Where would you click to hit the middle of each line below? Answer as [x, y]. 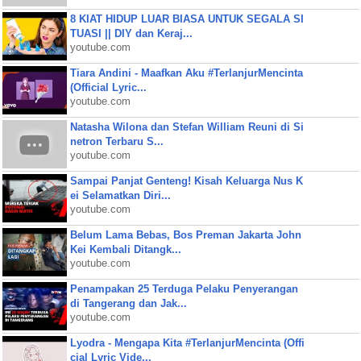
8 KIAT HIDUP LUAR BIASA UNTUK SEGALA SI [187, 19]
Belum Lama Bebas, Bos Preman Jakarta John [185, 235]
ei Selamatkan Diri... [120, 195]
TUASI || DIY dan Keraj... [131, 33]
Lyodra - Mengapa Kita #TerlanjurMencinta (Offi [187, 343]
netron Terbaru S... [116, 141]
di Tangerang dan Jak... [128, 303]
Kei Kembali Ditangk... [125, 249]
